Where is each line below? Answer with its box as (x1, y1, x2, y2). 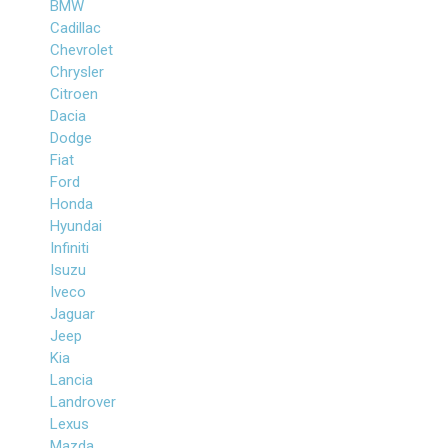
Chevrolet (50, 41, 113, 59)
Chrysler (50, 63, 104, 81)
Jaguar (50, 305, 95, 323)
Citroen (50, 85, 98, 103)
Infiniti (50, 239, 89, 257)
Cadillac (50, 19, 101, 37)
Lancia (50, 371, 93, 389)
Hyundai (50, 217, 102, 235)
